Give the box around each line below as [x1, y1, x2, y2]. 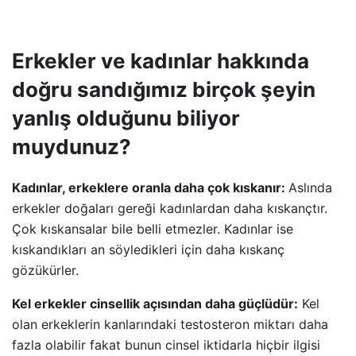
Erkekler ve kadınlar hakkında [12, 48, 309, 74]
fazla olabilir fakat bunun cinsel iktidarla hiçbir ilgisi [12, 337, 320, 354]
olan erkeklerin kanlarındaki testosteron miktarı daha [12, 316, 328, 333]
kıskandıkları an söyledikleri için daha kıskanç [12, 242, 284, 258]
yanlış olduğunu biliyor [12, 106, 240, 131]
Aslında [288, 180, 332, 196]
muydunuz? [12, 134, 131, 160]
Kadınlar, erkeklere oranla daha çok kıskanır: [12, 180, 288, 196]
